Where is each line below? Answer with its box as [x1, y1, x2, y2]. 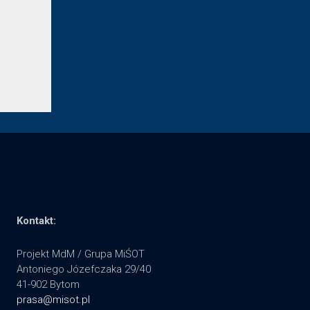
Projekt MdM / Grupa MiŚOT [17, 248, 145, 261]
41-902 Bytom [17, 278, 80, 291]
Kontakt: [17, 215, 56, 228]
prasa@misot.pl [17, 293, 90, 307]
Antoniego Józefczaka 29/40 [17, 263, 151, 276]
